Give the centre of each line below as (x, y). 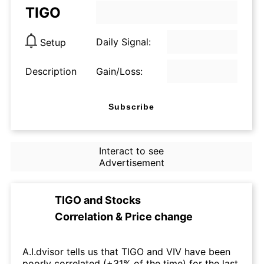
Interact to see (131, 151)
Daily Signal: (123, 42)
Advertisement (131, 163)
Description (51, 71)
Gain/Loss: (119, 71)
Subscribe (131, 106)
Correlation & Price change (124, 217)
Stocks (123, 200)
